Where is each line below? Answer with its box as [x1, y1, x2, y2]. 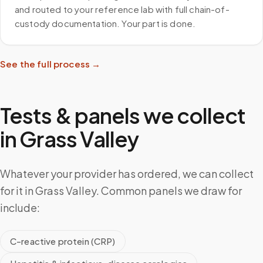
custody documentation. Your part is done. [15, 18, 196, 29]
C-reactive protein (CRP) [10, 235, 116, 247]
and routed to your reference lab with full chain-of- [15, 4, 230, 15]
